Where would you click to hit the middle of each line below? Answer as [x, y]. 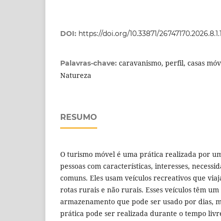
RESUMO [79, 117]
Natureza [76, 75]
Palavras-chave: [90, 63]
